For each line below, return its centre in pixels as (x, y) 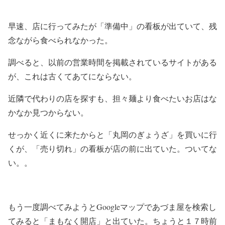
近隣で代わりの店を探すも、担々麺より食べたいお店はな (113, 98)
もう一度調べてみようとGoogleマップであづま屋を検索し (112, 207)
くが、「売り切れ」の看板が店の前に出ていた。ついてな (113, 148)
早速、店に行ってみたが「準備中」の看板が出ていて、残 (113, 26)
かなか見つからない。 (48, 112)
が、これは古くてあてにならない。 (72, 76)
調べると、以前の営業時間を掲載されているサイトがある (113, 62)
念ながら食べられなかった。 (60, 40)
